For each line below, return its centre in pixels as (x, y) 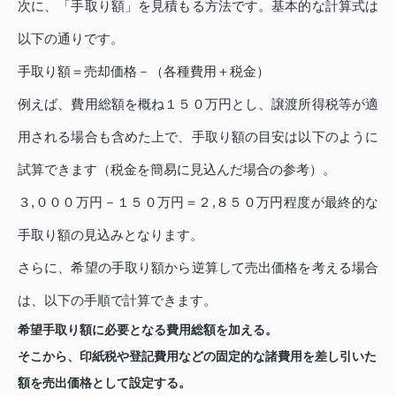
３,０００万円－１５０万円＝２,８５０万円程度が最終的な (198, 202)
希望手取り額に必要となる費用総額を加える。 (148, 329)
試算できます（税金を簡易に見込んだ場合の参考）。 (177, 169)
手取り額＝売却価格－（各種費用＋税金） (144, 71)
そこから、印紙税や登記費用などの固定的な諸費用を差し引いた (197, 356)
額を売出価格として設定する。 (104, 382)
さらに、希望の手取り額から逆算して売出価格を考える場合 (198, 267)
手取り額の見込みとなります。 (110, 234)
